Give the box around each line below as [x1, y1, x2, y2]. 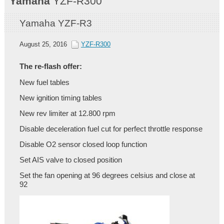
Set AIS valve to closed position [19, 156, 122, 164]
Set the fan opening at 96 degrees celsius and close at [19, 171, 195, 180]
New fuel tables [19, 78, 69, 87]
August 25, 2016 [19, 40, 69, 48]
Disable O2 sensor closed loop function [19, 140, 147, 149]
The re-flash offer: [19, 62, 82, 71]
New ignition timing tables [19, 94, 102, 102]
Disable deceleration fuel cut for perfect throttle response [19, 125, 202, 133]
